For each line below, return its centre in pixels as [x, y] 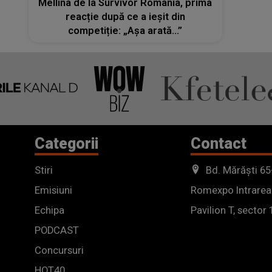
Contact [219, 143]
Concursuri [59, 250]
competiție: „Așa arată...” [125, 30]
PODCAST [57, 230]
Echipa [49, 210]
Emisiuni [53, 190]
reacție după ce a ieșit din [125, 16]
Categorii [66, 143]
